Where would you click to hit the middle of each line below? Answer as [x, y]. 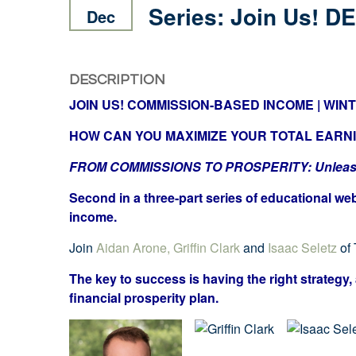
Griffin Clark [207, 248]
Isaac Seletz [304, 248]
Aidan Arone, [133, 248]
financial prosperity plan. [144, 298]
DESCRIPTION [117, 80]
